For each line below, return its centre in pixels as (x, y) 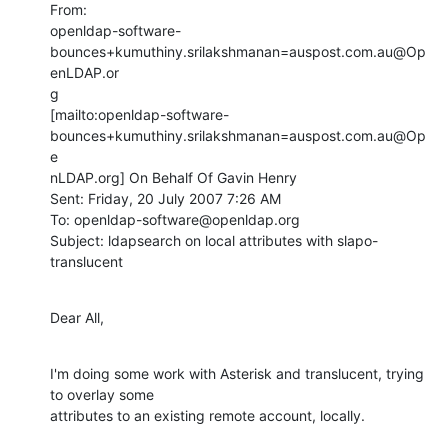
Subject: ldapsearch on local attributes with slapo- (214, 240)
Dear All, (77, 317)
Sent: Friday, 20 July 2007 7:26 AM (165, 198)
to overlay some (102, 394)
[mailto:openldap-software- (139, 114)
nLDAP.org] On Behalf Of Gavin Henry (173, 177)
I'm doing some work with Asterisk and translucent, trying (237, 373)
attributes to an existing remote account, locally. (207, 415)
